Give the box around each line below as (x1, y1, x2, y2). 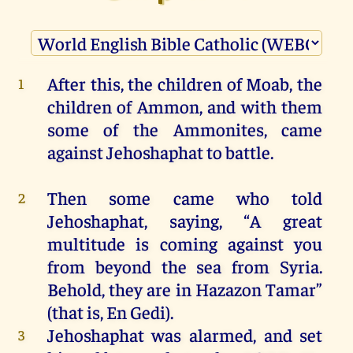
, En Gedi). (99, 300, 173, 324)
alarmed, (181, 323, 264, 347)
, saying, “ (143, 209, 251, 232)
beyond (95, 255, 151, 278)
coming (159, 232, 217, 255)
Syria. (269, 255, 323, 278)
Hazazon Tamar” (191, 277, 323, 301)
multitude (46, 232, 125, 255)
